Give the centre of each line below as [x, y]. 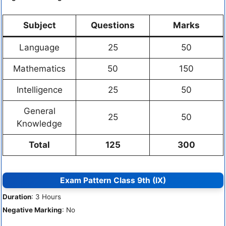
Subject [39, 25]
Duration [17, 197]
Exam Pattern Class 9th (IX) [113, 181]
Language [39, 47]
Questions [113, 25]
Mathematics [39, 68]
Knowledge [39, 123]
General [39, 111]
